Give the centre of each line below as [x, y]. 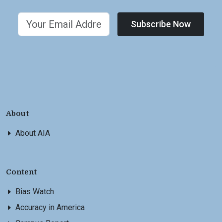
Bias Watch [35, 192]
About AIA [33, 133]
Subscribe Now [161, 24]
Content [21, 172]
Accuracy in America [50, 208]
